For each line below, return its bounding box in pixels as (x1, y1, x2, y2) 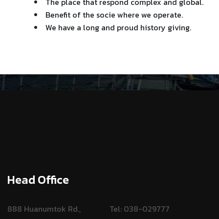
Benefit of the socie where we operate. (45, 8, 183, 21)
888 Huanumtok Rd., (7, 202, 81, 215)
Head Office (7, 171, 69, 188)
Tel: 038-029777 (109, 202, 170, 215)
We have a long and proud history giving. (45, 21, 191, 33)
